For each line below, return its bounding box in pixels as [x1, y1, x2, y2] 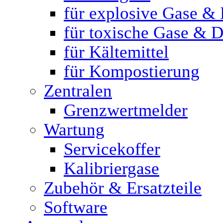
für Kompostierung [64, 62, 200, 81]
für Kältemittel [64, 42, 169, 61]
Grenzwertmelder [64, 101, 188, 119]
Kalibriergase [64, 159, 159, 178]
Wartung [44, 120, 105, 139]
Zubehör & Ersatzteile [44, 178, 202, 197]
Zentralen [44, 81, 112, 100]
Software [44, 198, 108, 217]
